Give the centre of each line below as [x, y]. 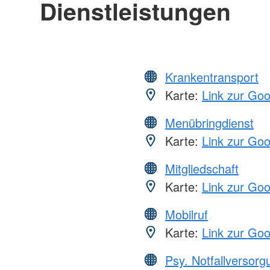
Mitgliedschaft [202, 169]
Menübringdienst [209, 123]
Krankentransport [212, 77]
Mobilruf [187, 215]
